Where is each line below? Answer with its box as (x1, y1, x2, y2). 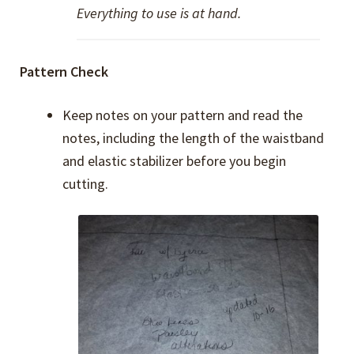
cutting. (62, 174, 109, 193)
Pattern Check (20, 62, 109, 81)
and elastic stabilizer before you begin (62, 151, 287, 170)
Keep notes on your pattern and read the (62, 105, 303, 124)
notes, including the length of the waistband (62, 128, 325, 147)
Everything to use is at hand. (77, 3, 241, 22)
